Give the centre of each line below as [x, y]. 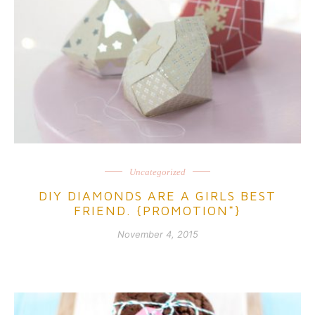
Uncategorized [157, 172]
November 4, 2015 [157, 234]
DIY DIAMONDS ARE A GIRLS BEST [157, 195]
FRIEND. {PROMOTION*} [157, 210]
